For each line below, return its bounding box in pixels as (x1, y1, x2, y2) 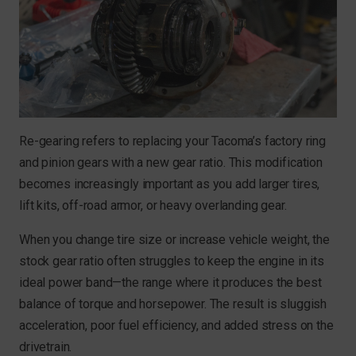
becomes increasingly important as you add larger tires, (19, 176, 320, 192)
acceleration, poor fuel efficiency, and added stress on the (19, 318, 334, 334)
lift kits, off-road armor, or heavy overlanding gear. (19, 198, 287, 214)
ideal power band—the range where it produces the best (19, 275, 322, 291)
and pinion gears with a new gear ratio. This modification (19, 155, 323, 171)
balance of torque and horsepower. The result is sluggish (19, 296, 327, 312)
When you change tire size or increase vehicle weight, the (19, 232, 330, 248)
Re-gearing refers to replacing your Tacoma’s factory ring (19, 133, 326, 149)
